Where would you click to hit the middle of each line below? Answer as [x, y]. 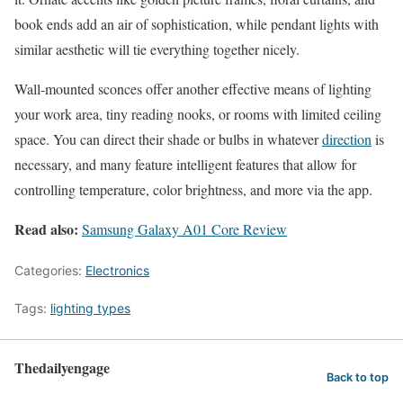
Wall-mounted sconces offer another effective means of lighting [193, 89]
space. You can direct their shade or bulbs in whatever [168, 139]
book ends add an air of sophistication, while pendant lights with [197, 24]
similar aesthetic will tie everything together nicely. [157, 49]
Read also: [48, 229]
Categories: [50, 271]
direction [347, 139]
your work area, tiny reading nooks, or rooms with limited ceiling [198, 114]
